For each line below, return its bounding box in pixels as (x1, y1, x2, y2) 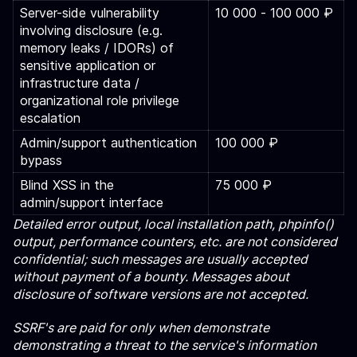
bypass (20, 152, 62, 168)
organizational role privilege (20, 92, 179, 108)
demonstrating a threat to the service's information (13, 337, 316, 353)
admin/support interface (20, 194, 163, 210)
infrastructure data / (20, 75, 139, 91)
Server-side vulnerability (20, 5, 159, 21)
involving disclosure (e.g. (20, 22, 163, 38)
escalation (20, 110, 80, 126)
